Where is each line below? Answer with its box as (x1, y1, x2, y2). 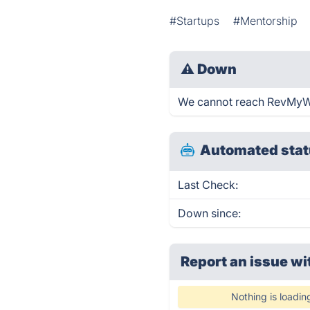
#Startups (170, 14, 220, 28)
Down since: (178, 206, 241, 220)
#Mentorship (233, 14, 298, 28)
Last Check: (178, 178, 239, 192)
